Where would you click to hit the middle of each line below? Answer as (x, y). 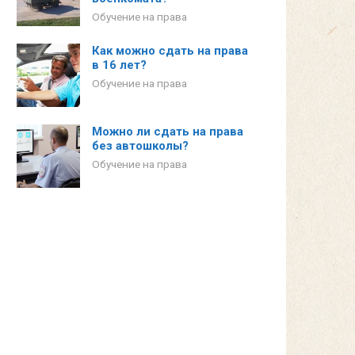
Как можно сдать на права (170, 51)
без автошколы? (140, 146)
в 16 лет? (119, 65)
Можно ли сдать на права (168, 132)
